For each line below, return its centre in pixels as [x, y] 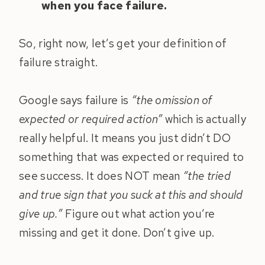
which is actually [205, 119]
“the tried [207, 176]
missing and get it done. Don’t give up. [118, 233]
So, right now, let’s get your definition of [123, 44]
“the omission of [172, 101]
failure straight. [59, 63]
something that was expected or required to [132, 157]
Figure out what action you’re [139, 214]
